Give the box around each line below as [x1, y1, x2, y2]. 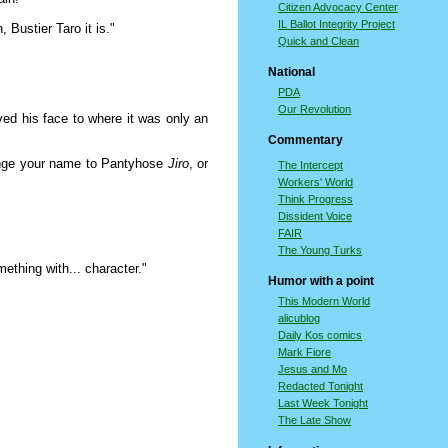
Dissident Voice [278, 210, 352, 222]
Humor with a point [268, 274, 374, 288]
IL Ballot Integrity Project [278, 18, 395, 30]
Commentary [268, 133, 343, 147]
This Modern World [278, 295, 370, 307]
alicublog [278, 312, 320, 324]
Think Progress [278, 193, 353, 205]
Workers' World [278, 176, 353, 188]
